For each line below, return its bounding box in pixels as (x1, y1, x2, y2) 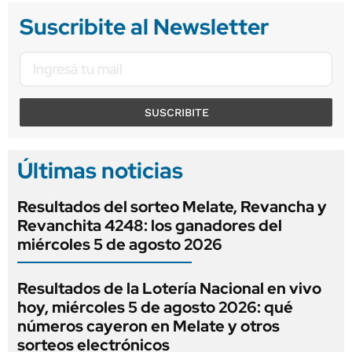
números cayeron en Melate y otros (17, 315, 280, 336)
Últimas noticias (17, 155, 183, 185)
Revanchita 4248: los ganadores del (17, 214, 282, 236)
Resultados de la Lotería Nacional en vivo (17, 277, 321, 299)
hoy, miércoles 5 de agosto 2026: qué (17, 296, 293, 317)
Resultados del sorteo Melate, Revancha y (17, 196, 327, 217)
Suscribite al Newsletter (20, 11, 269, 42)
